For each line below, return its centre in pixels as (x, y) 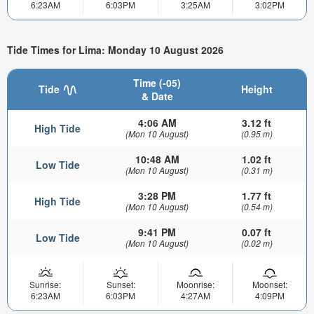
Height (257, 89)
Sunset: (121, 285)
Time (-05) (157, 83)
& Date (157, 96)
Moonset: (269, 285)
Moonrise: (195, 285)
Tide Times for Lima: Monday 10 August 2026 (115, 50)
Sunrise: (45, 285)
